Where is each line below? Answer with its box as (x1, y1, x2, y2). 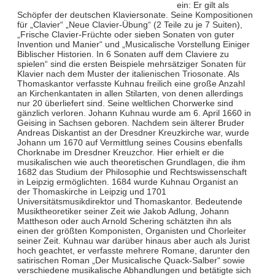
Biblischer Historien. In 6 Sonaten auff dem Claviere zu (17, 48, 229, 59)
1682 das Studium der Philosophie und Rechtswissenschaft (17, 166, 247, 177)
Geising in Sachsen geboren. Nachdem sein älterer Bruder (17, 117, 244, 128)
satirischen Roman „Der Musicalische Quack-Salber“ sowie (17, 255, 245, 265)
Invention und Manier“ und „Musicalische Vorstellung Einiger (17, 39, 250, 49)
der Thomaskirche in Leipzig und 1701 (17, 186, 166, 196)
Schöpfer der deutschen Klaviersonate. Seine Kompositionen (17, 9, 253, 20)
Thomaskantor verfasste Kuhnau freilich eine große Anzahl (17, 78, 245, 88)
